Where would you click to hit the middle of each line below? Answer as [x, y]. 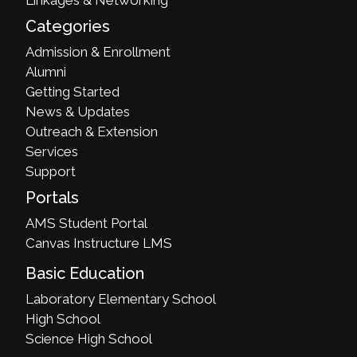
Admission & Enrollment [98, 51]
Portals [53, 197]
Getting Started [73, 91]
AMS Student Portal [87, 223]
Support [51, 171]
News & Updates [78, 111]
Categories [68, 26]
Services [52, 151]
